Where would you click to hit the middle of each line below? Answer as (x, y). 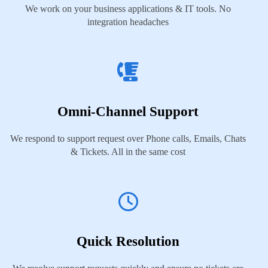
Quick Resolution (128, 241)
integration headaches (128, 22)
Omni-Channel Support (128, 112)
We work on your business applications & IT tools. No (128, 9)
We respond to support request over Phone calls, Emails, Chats (128, 138)
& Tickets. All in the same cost (128, 152)
